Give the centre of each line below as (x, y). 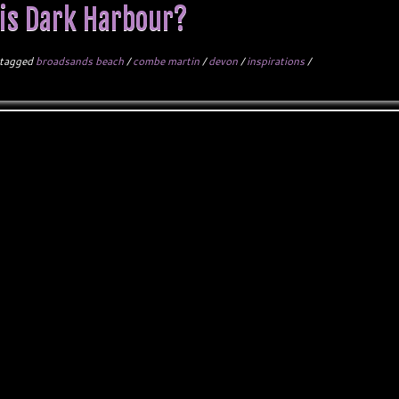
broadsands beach (81, 61)
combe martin (168, 61)
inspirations (277, 61)
